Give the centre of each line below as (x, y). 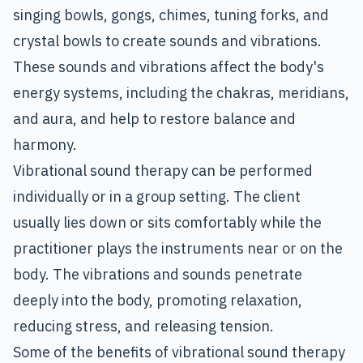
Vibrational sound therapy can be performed (163, 171)
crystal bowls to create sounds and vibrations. (167, 41)
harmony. (45, 145)
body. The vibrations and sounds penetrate (158, 275)
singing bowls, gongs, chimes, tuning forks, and (171, 15)
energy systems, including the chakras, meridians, (181, 93)
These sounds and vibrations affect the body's (169, 67)
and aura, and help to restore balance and (154, 119)
